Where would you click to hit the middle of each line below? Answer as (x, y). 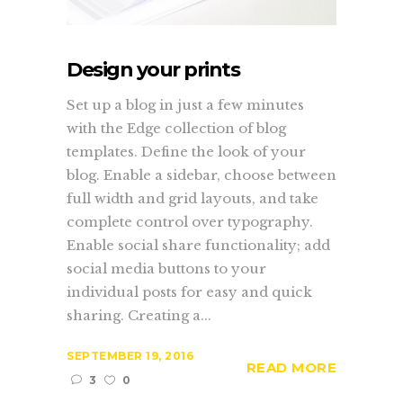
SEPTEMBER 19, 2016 (130, 355)
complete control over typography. (190, 221)
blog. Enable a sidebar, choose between (201, 175)
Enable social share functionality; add (198, 245)
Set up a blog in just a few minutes (185, 104)
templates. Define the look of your (186, 151)
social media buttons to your (166, 268)
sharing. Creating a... (139, 315)
